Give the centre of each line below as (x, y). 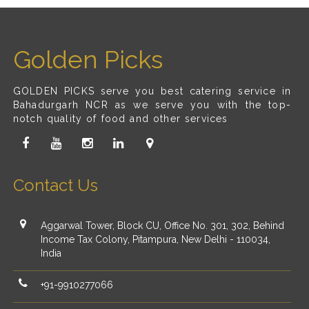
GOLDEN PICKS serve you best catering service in (152, 91)
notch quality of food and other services (120, 118)
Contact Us (55, 185)
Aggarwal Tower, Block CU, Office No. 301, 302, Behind (162, 225)
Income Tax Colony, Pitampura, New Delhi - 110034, (155, 239)
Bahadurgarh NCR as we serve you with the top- (152, 104)
